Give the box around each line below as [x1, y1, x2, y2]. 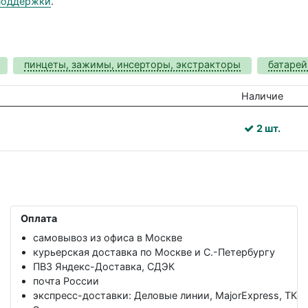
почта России [33, 275, 99, 287]
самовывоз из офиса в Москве [33, 232, 182, 244]
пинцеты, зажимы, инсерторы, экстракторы [24, 58, 241, 70]
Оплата [21, 212, 58, 224]
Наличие [241, 89, 283, 102]
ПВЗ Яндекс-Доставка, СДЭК [33, 261, 175, 273]
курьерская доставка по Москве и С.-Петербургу [33, 246, 275, 258]
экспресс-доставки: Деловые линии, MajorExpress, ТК [33, 289, 297, 302]
